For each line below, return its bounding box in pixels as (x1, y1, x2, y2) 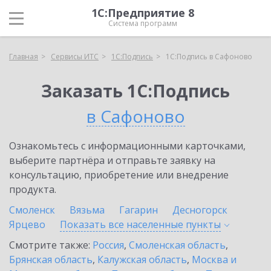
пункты (186, 218, 221, 231)
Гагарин (119, 203, 158, 217)
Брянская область (9, 253, 93, 266)
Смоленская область (129, 238, 226, 252)
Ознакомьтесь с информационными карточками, (9, 139, 246, 152)
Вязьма (70, 203, 105, 217)
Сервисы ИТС (51, 51, 99, 62)
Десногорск (172, 203, 227, 217)
